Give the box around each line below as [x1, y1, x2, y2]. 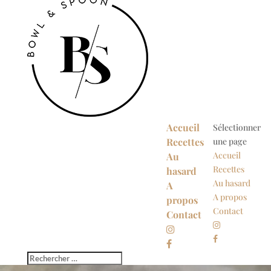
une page [212, 135, 247, 147]
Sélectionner [212, 122, 261, 133]
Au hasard [212, 177, 250, 189]
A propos [212, 191, 247, 203]
